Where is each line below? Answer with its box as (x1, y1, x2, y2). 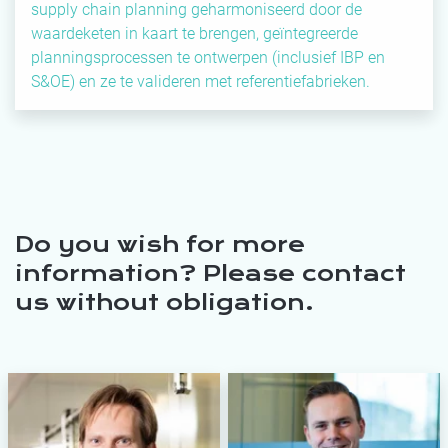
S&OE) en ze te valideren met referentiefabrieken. (31, 72, 370, 92)
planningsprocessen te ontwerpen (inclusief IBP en (31, 48, 385, 68)
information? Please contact (15, 260, 406, 287)
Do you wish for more (15, 231, 305, 258)
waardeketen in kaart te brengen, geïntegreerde (31, 24, 358, 44)
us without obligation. (15, 289, 314, 316)
